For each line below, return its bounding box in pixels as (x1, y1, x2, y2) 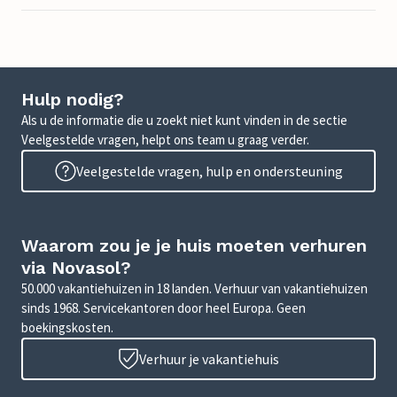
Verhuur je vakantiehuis (139, 350, 279, 368)
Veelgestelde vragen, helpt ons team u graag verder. (21, 131, 309, 148)
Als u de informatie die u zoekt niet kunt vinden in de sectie (21, 112, 347, 128)
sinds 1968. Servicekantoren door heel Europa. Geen (21, 300, 306, 316)
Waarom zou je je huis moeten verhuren (21, 235, 367, 256)
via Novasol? (21, 257, 131, 278)
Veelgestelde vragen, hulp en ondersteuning (75, 162, 343, 180)
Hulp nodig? (21, 89, 124, 110)
